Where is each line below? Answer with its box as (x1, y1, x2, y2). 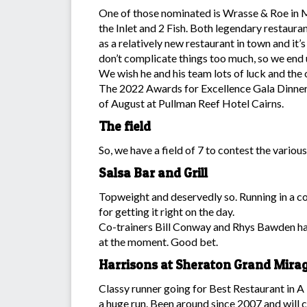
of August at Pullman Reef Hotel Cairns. (99, 96, 284, 110)
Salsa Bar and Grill (99, 164, 208, 181)
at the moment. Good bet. (99, 234, 218, 248)
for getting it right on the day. (99, 204, 234, 218)
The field (99, 118, 151, 134)
